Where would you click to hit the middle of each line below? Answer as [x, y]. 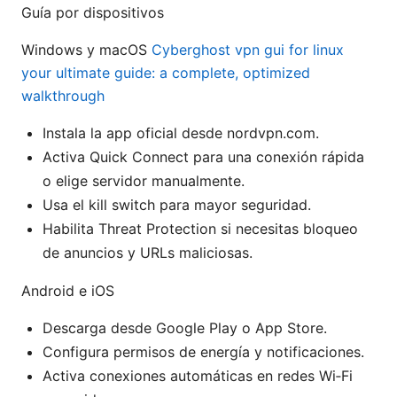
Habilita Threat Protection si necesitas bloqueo [200, 229]
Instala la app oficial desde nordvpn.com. [181, 133]
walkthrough [63, 96]
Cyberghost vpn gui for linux [248, 50]
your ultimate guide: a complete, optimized [166, 73]
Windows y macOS [86, 50]
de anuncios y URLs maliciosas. [148, 253]
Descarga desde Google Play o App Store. [185, 328]
